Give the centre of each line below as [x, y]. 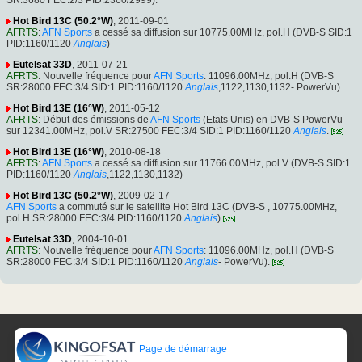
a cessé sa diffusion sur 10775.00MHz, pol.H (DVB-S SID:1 [222, 32]
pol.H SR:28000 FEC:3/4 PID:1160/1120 [94, 218]
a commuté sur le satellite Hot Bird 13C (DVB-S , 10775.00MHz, [197, 206]
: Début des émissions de [94, 119]
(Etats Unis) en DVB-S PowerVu [271, 119]
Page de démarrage [182, 349]
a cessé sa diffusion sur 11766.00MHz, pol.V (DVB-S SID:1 [221, 163]
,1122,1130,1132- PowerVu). [280, 87]
